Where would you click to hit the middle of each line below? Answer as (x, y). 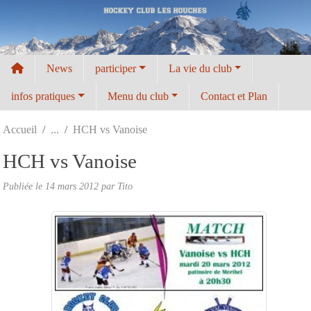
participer (116, 68)
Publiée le (24, 186)
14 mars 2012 (72, 186)
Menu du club (138, 96)
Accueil (20, 129)
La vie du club (200, 68)
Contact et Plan (234, 96)
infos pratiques (43, 96)
